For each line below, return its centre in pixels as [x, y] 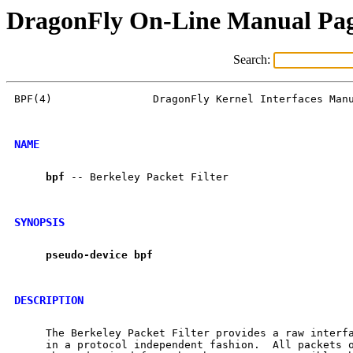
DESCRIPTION [49, 300]
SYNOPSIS [39, 222]
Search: [253, 60]
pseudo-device [87, 255]
